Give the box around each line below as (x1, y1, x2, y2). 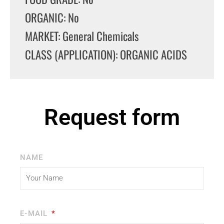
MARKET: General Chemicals (25, 27, 139, 44)
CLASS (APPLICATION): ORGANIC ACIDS (25, 45, 187, 63)
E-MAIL (20, 209, 50, 218)
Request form (44, 103, 180, 130)
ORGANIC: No (25, 8, 79, 26)
